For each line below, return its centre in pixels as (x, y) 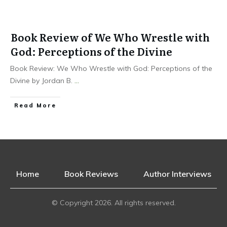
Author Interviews (177, 174)
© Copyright (73, 203)
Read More (35, 105)
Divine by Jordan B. (42, 81)
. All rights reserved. (143, 203)
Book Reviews (91, 174)
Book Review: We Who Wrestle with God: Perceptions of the (111, 68)
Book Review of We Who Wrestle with (110, 37)
